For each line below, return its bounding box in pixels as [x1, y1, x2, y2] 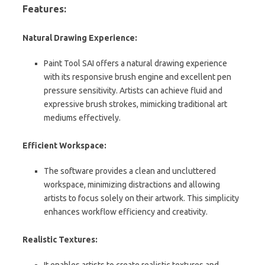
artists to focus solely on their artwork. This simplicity [44, 193, 239, 203]
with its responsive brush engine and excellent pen [44, 72, 231, 82]
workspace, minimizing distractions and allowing [44, 179, 220, 189]
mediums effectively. [44, 112, 121, 122]
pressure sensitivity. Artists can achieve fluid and [44, 85, 222, 95]
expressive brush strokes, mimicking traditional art [44, 99, 227, 109]
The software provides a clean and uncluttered [44, 166, 216, 176]
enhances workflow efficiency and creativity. [44, 206, 208, 216]
